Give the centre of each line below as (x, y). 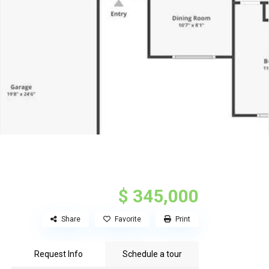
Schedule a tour (152, 254)
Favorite (128, 219)
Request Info (58, 254)
